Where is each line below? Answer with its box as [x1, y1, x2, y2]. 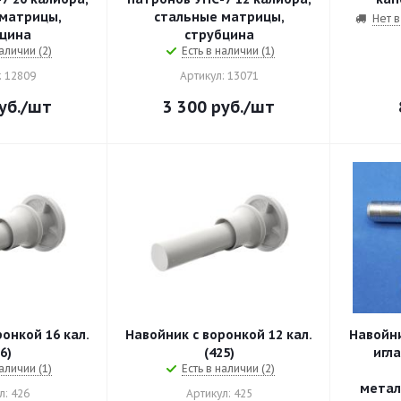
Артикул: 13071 [179, 69, 259, 82]
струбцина [183, 27, 254, 43]
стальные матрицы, [153, 9, 285, 25]
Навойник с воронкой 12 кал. [125, 327, 312, 343]
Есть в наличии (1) [181, 44, 275, 57]
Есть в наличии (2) [181, 362, 275, 375]
